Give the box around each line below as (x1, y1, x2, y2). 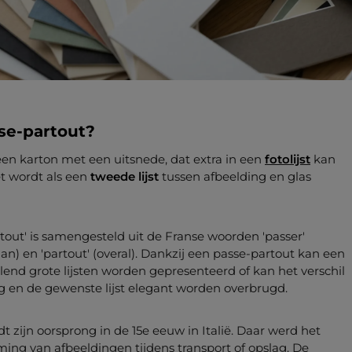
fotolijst (265, 151, 310, 167)
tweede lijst (90, 168, 159, 184)
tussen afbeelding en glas (159, 168, 311, 184)
